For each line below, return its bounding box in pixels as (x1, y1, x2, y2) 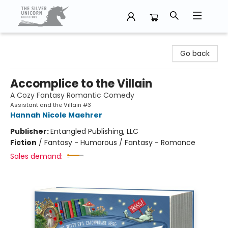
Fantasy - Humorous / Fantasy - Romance (44, 137, 195, 148)
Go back (180, 48, 210, 59)
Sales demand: (10, 151, 63, 161)
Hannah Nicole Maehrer (10, 110, 102, 120)
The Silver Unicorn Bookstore (8, 37, 108, 47)
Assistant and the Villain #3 (10, 101, 91, 109)
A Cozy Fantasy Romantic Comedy (10, 90, 134, 100)
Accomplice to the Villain (10, 76, 152, 92)
